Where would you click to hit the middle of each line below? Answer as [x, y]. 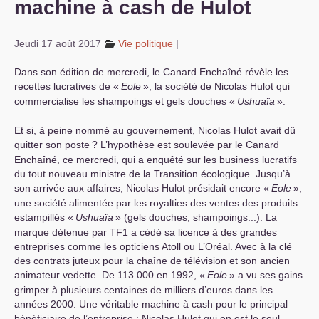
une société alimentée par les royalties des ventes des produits [156, 203]
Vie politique [146, 43]
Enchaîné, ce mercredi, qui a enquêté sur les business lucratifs [156, 159]
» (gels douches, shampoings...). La [196, 217]
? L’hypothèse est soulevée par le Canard [185, 145]
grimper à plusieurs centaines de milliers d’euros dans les [143, 290]
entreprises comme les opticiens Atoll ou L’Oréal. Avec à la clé [153, 246]
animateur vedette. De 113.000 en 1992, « [110, 275]
